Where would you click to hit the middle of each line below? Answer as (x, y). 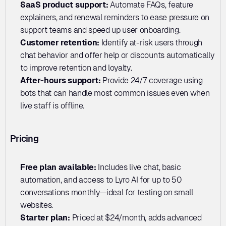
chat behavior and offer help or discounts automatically (117, 55)
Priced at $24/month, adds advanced (137, 217)
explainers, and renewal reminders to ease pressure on (115, 17)
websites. (37, 205)
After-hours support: (62, 80)
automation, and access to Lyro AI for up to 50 (101, 180)
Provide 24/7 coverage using (153, 80)
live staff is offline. (52, 105)
